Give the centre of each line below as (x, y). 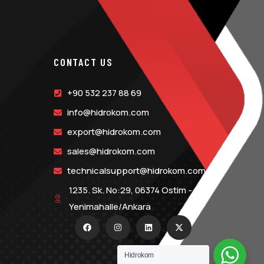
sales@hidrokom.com (111, 151)
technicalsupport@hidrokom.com (136, 171)
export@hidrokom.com (114, 132)
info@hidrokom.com (108, 112)
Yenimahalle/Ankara (110, 207)
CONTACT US (83, 62)
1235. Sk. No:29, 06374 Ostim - (130, 190)
